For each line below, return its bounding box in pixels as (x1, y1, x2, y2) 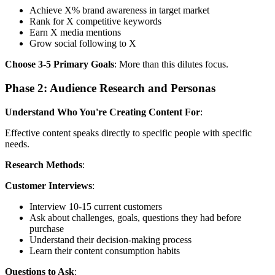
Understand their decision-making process (29, 234, 192, 245)
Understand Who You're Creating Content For (5, 106, 200, 117)
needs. (5, 138, 29, 149)
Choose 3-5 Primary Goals (5, 59, 114, 70)
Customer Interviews (5, 180, 92, 191)
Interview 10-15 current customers (29, 201, 162, 212)
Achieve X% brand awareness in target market (29, 5, 209, 16)
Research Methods (5, 159, 82, 170)
